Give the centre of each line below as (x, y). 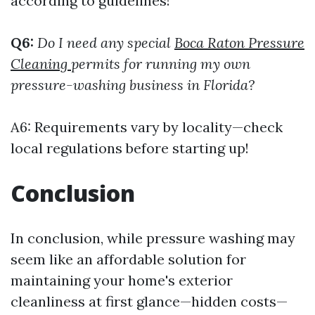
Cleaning (41, 64)
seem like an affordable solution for (128, 259)
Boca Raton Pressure (239, 43)
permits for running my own (161, 64)
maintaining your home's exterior (122, 280)
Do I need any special (106, 43)
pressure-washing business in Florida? (133, 85)
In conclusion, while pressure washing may (153, 238)
